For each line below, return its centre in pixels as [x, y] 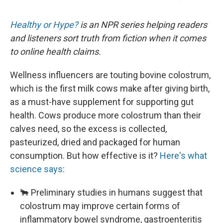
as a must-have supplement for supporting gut [102, 102]
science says [36, 169]
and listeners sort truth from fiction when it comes [108, 38]
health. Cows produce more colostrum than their [106, 115]
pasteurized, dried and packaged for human [95, 142]
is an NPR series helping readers [143, 24]
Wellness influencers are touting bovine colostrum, [110, 75]
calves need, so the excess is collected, [88, 128]
